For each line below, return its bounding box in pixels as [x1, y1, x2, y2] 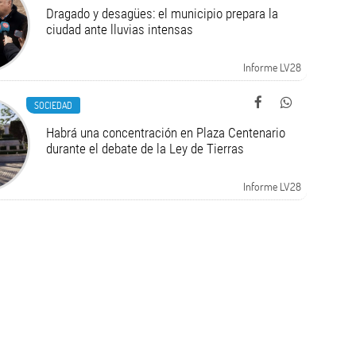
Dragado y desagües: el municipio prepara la [45, 6, 278, 21]
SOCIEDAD [33, 99, 72, 111]
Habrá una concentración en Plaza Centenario [45, 125, 285, 141]
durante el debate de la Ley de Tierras [45, 141, 244, 157]
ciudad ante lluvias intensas [45, 21, 193, 37]
